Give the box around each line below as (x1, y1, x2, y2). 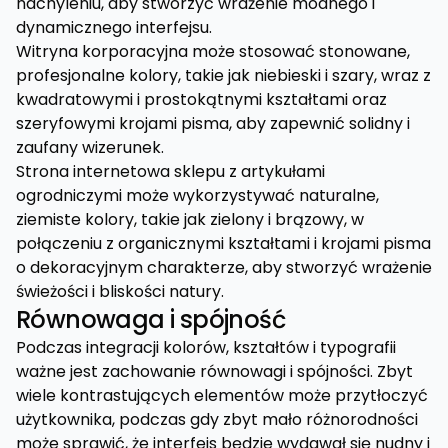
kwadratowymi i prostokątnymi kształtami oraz (16, 88, 387, 111)
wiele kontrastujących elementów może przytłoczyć (16, 384, 428, 407)
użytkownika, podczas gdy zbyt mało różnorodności (16, 408, 418, 431)
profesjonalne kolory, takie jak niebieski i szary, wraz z (16, 64, 431, 87)
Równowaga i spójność (16, 303, 285, 336)
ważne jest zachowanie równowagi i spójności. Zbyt (16, 360, 413, 383)
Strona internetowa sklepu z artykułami (16, 160, 325, 183)
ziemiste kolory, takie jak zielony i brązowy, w (16, 208, 364, 231)
